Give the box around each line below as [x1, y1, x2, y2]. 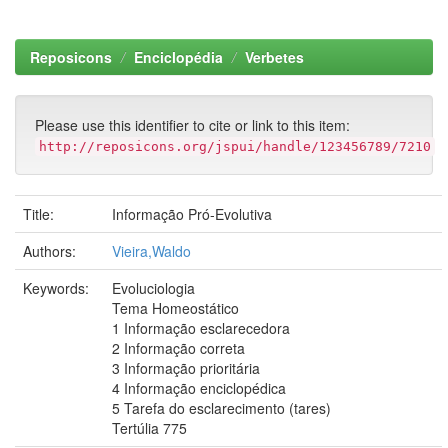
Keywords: [23, 278, 93, 298]
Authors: [23, 241, 80, 261]
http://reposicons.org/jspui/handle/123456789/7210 [39, 139, 431, 154]
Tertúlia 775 [112, 418, 187, 438]
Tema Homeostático [112, 298, 239, 318]
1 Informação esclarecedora [112, 318, 290, 338]
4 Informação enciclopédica [112, 378, 286, 398]
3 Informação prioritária [112, 358, 260, 378]
